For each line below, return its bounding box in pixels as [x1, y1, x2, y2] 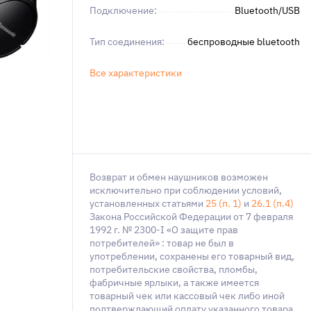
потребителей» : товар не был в [90, 237, 234, 249]
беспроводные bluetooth [187, 35, 300, 48]
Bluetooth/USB [235, 4, 300, 17]
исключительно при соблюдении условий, [90, 184, 282, 196]
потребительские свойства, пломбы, [90, 263, 258, 276]
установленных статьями [90, 197, 205, 210]
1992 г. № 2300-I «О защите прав [90, 224, 238, 236]
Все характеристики [90, 67, 182, 79]
